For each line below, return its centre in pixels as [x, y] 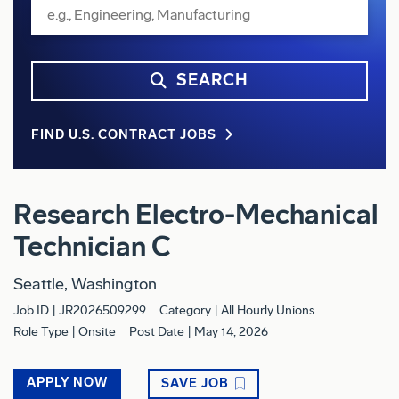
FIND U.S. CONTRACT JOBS [124, 134]
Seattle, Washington [85, 284]
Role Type [41, 331]
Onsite [96, 331]
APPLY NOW [67, 383]
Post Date [157, 331]
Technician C [92, 246]
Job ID [31, 310]
